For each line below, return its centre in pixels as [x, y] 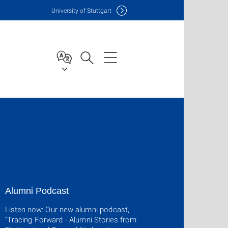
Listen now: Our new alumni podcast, [67, 209]
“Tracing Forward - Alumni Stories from [71, 219]
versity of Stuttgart [86, 10]
